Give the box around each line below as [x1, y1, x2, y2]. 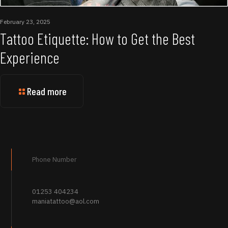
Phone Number [32, 155, 77, 164]
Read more [27, 84, 67, 97]
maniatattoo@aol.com [32, 196, 100, 206]
